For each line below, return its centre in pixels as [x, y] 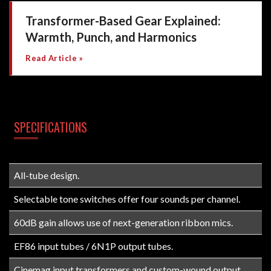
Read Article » [54, 58]
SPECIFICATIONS [51, 127]
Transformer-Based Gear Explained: [123, 20]
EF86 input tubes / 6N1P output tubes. [93, 246]
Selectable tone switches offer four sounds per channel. [127, 198]
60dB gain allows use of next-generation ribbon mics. [123, 222]
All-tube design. [47, 175]
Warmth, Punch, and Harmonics [111, 37]
